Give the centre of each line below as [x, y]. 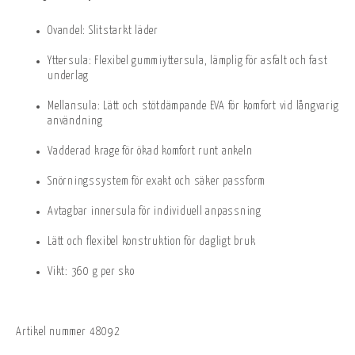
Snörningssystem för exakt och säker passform [157, 182]
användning [75, 122]
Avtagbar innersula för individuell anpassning [155, 212]
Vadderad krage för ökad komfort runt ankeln [150, 152]
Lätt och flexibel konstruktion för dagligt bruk [152, 242]
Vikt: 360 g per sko [91, 272]
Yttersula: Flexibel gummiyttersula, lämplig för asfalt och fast [188, 61]
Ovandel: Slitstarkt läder [103, 31]
